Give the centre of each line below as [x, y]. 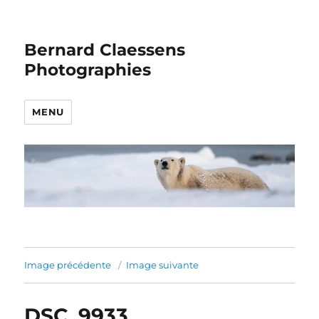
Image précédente [68, 265]
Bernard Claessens [105, 50]
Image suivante [163, 265]
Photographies [88, 70]
